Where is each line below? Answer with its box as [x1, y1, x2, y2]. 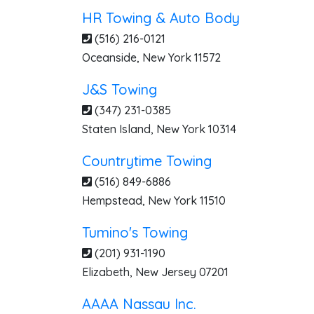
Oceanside [82, 50, 137, 64]
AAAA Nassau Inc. [82, 295, 196, 313]
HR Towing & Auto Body [82, 9, 240, 27]
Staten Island [82, 122, 151, 136]
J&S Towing [82, 81, 157, 98]
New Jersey [135, 265, 196, 279]
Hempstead [82, 193, 142, 207]
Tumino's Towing [82, 224, 188, 241]
